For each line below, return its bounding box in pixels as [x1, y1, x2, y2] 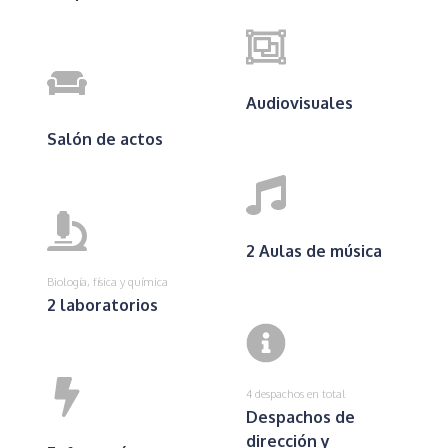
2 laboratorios [46, 294, 158, 315]
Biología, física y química [46, 273, 168, 289]
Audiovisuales [246, 92, 354, 113]
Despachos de [246, 406, 356, 427]
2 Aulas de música [246, 240, 383, 261]
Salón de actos [46, 128, 163, 149]
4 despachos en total [246, 385, 347, 401]
